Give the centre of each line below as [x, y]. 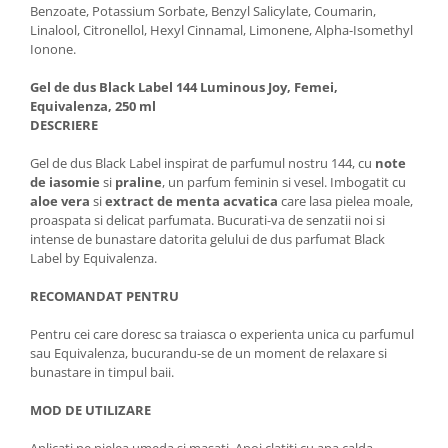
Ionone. [53, 48]
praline [138, 181]
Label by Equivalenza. [93, 257]
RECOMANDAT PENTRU [104, 295]
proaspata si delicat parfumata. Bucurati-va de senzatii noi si [207, 219]
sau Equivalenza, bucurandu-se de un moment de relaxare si [208, 352]
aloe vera [60, 200]
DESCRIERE [64, 124]
